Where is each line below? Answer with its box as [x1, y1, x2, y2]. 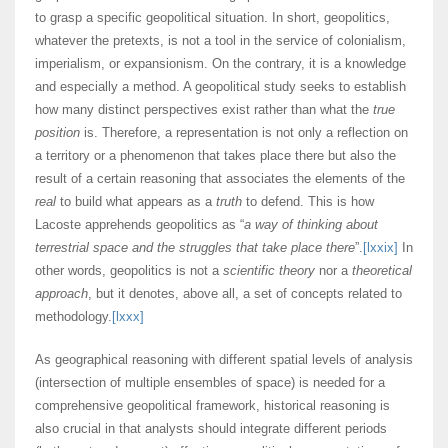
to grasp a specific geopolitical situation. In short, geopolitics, [35, 10, 390, 26]
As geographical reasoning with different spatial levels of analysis [35, 352, 413, 368]
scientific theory [223, 263, 315, 279]
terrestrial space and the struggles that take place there [35, 240, 355, 256]
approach [35, 286, 88, 302]
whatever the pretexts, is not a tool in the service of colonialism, [35, 33, 406, 49]
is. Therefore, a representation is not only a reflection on [80, 125, 408, 141]
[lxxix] [363, 240, 398, 256]
